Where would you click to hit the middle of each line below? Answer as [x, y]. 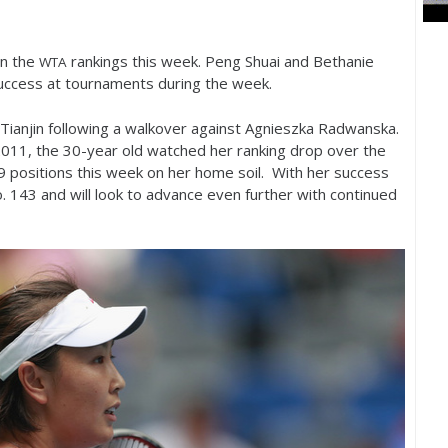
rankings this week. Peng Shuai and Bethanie [220, 61]
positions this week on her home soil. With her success [197, 171]
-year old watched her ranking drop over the [233, 149]
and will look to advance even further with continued [217, 193]
